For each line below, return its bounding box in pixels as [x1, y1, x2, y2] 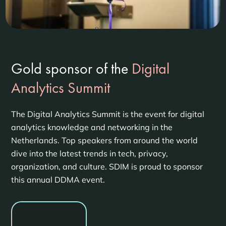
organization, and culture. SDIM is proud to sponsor [11, 161, 203, 172]
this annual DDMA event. [11, 175, 105, 185]
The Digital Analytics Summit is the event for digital [11, 109, 204, 120]
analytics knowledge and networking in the [11, 122, 173, 133]
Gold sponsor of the [11, 59, 128, 78]
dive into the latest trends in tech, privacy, [11, 148, 168, 159]
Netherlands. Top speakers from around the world [11, 135, 198, 146]
